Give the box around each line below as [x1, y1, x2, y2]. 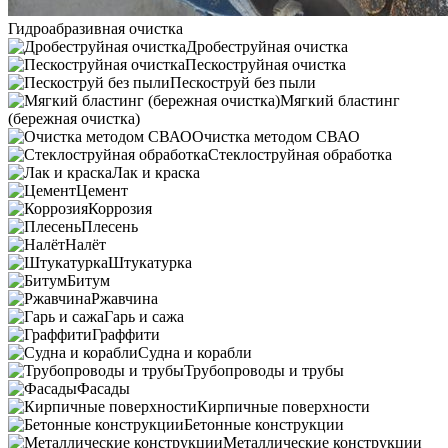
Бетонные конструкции [184, 416, 344, 434]
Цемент [76, 182, 128, 200]
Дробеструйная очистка [186, 38, 348, 56]
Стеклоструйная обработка [208, 146, 392, 164]
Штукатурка [108, 254, 192, 272]
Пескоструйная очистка [185, 56, 346, 74]
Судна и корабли [138, 344, 252, 362]
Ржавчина [91, 290, 158, 308]
